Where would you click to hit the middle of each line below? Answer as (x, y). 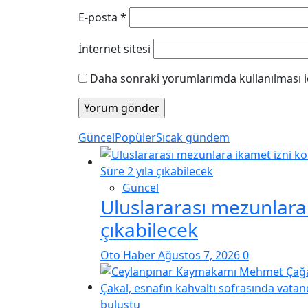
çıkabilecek (149, 230)
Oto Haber (129, 255)
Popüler (135, 138)
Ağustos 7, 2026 (200, 255)
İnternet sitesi (114, 49)
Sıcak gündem (193, 138)
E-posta (99, 18)
